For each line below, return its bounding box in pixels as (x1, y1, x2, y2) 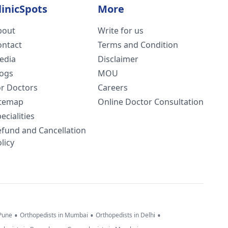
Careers (98, 82, 128, 93)
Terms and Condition (98, 39, 178, 50)
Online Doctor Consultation (98, 96, 204, 107)
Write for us (98, 25, 144, 36)
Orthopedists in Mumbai (20, 211, 88, 220)
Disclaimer (98, 53, 138, 65)
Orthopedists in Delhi (96, 211, 155, 220)
